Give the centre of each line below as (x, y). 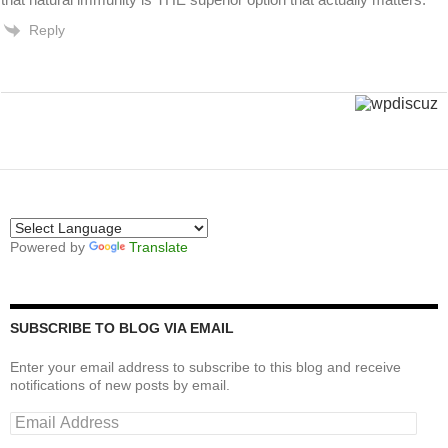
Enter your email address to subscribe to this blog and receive (205, 366)
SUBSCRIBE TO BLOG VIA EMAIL (122, 327)
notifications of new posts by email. (120, 384)
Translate (158, 246)
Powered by (49, 246)
